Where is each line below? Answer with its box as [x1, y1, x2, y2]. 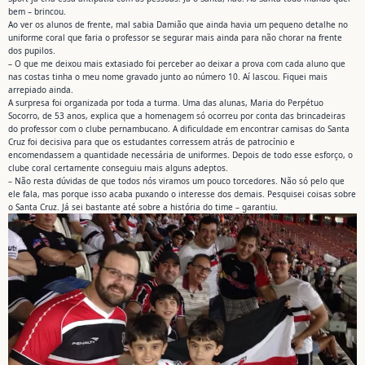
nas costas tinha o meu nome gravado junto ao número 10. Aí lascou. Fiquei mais [8, 70, 328, 82]
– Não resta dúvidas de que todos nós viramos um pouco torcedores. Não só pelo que [8, 174, 345, 187]
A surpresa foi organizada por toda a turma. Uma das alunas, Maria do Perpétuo [8, 96, 323, 108]
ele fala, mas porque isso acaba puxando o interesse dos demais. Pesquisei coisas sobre [8, 187, 356, 200]
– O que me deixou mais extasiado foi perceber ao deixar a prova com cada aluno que [8, 57, 345, 69]
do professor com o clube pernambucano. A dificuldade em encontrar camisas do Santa [8, 122, 350, 134]
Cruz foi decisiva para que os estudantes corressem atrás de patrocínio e [8, 135, 295, 147]
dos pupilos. [8, 44, 55, 56]
